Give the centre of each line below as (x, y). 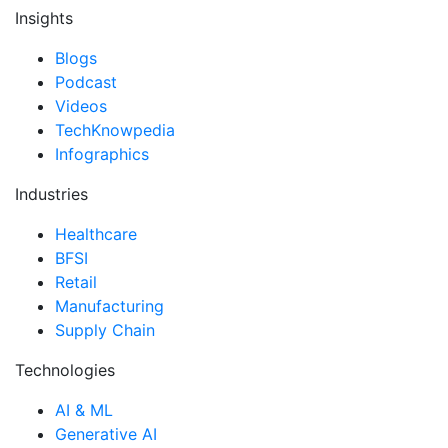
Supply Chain (105, 330)
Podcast (86, 82)
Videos (81, 106)
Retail (76, 282)
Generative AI (106, 434)
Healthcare (96, 234)
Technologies (65, 370)
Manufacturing (109, 306)
